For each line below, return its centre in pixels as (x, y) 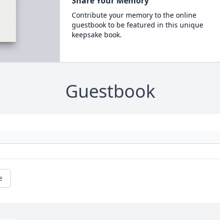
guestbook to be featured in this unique (137, 25)
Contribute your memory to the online (134, 15)
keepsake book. (96, 35)
